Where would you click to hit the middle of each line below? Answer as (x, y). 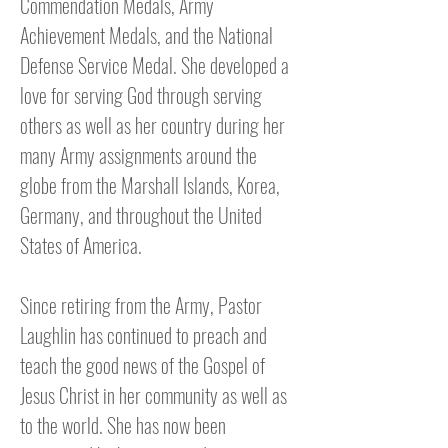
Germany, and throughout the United (141, 215)
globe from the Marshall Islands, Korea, (150, 185)
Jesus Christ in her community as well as (153, 395)
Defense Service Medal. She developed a (154, 65)
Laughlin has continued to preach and (143, 335)
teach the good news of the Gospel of (142, 365)
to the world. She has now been (123, 425)
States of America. (81, 245)
